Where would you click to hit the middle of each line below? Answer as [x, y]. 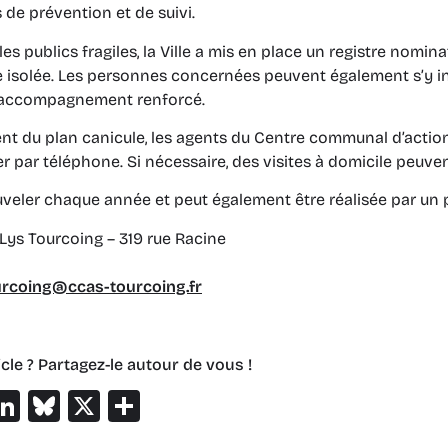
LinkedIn [82, 406]
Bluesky [119, 406]
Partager [206, 406]
